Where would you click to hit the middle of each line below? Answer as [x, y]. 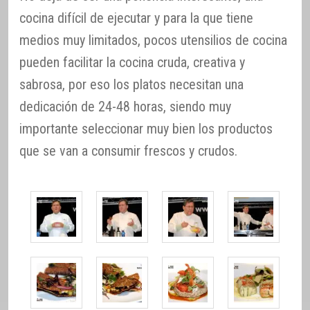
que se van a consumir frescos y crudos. [128, 151]
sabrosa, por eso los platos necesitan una [131, 84]
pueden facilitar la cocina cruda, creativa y [132, 62]
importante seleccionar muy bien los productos [146, 128]
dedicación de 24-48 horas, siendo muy [125, 106]
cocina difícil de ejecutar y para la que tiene [136, 18]
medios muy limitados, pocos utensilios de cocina [153, 40]
